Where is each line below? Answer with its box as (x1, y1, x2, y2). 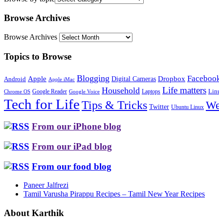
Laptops (142, 88, 160, 95)
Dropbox (158, 74, 185, 83)
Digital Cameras (111, 74, 156, 83)
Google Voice (69, 88, 100, 94)
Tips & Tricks (82, 98, 147, 111)
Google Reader (32, 88, 67, 95)
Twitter (149, 102, 169, 110)
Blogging (77, 73, 109, 83)
